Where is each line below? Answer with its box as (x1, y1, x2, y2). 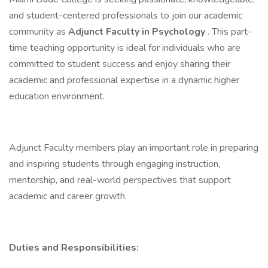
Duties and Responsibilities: (9, 241, 139, 254)
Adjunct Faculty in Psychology (68, 25, 208, 38)
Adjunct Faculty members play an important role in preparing (9, 141, 258, 154)
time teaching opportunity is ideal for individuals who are (9, 41, 240, 54)
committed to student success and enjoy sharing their (9, 57, 230, 71)
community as (9, 25, 68, 38)
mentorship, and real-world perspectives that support (9, 173, 231, 187)
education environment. (9, 90, 105, 103)
